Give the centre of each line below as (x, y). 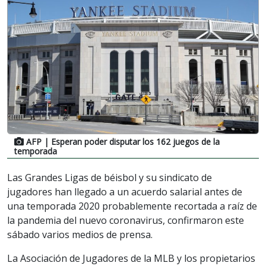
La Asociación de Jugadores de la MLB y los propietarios (131, 258)
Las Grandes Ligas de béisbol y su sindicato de (110, 177)
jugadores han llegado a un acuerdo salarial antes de (125, 191)
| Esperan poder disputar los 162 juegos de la (131, 141)
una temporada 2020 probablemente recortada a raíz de (132, 206)
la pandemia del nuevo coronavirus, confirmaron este (126, 220)
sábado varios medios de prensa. (80, 234)
